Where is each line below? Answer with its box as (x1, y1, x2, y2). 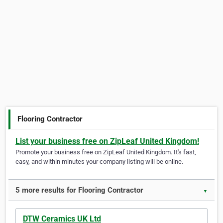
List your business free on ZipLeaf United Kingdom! (15, 136, 199, 146)
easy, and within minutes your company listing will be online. (15, 158, 183, 166)
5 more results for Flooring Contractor (15, 186, 143, 195)
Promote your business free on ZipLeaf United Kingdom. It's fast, (15, 148, 196, 156)
